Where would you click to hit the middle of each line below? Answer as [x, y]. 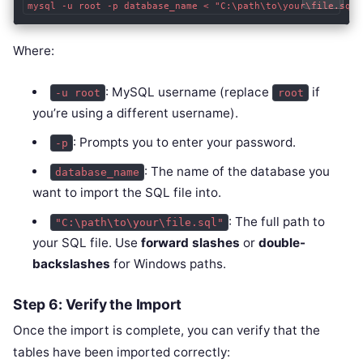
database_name [97, 173]
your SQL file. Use [87, 243]
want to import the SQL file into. [127, 193]
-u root [77, 93]
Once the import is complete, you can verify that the [167, 330]
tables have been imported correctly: [122, 352]
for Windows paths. [169, 264]
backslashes [72, 264]
